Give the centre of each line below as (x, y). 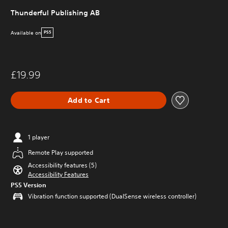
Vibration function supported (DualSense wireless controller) (112, 196)
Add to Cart (89, 100)
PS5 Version (28, 185)
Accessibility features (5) (62, 165)
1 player (39, 137)
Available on (26, 33)
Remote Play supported (61, 152)
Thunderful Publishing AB (55, 13)
